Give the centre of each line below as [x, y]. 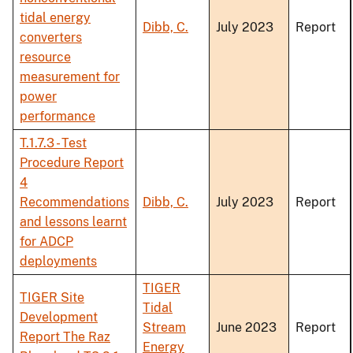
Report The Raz [65, 337]
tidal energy [55, 18]
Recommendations [74, 203]
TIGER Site [52, 298]
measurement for [70, 77]
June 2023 [246, 328]
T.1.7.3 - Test [53, 143]
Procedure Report [72, 163]
